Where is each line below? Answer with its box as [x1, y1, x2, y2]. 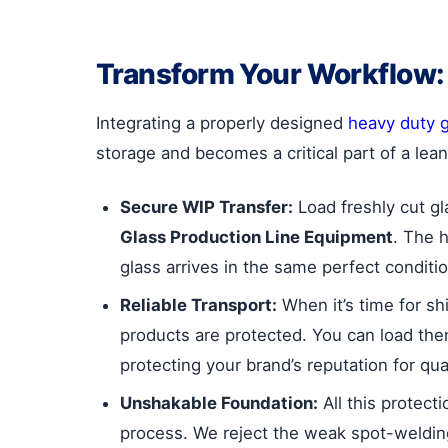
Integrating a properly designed [96, 112, 348, 133]
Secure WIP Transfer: [120, 196, 293, 217]
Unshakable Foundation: [120, 392, 318, 413]
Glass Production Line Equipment [120, 226, 393, 247]
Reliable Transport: [120, 294, 277, 315]
